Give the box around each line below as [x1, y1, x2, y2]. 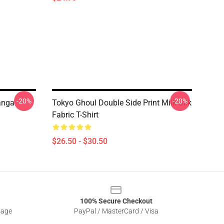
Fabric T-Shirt [52, 110, 98, 119]
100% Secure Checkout [79, 197, 152, 205]
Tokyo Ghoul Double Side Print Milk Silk [52, 98, 191, 107]
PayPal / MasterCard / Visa [73, 207, 158, 215]
